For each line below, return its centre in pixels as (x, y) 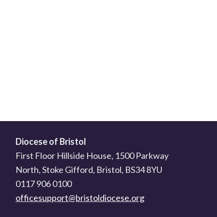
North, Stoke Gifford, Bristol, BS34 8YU (89, 170)
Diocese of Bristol (51, 141)
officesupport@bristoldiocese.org (80, 198)
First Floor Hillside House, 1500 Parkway (92, 155)
